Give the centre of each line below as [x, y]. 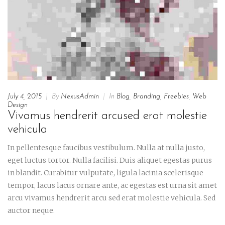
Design [18, 105]
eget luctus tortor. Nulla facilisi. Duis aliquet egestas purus [110, 160]
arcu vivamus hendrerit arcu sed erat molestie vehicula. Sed [111, 198]
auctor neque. [31, 210]
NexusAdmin [80, 96]
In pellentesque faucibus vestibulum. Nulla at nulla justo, [106, 147]
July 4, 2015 [25, 96]
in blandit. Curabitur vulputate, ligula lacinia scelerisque [105, 173]
